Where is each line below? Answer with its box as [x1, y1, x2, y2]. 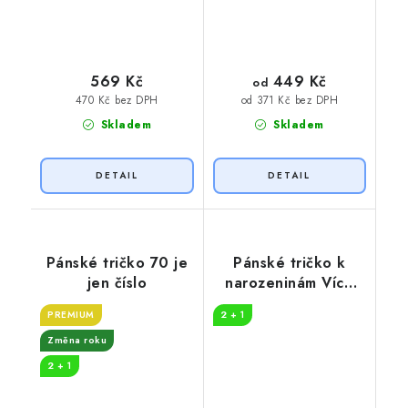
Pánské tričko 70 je [46, 252, 188, 274]
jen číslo [87, 272, 147, 294]
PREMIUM [47, 308, 95, 322]
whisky [265, 292, 313, 314]
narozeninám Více [225, 272, 354, 294]
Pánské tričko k [233, 252, 346, 274]
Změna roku [47, 333, 107, 348]
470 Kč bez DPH [75, 92, 158, 107]
